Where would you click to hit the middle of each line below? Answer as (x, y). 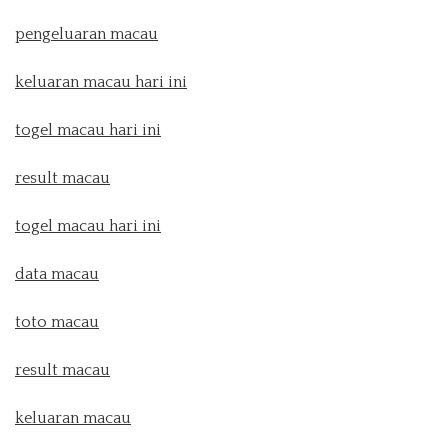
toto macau (57, 322)
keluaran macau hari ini (101, 82)
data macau (57, 274)
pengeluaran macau (86, 34)
